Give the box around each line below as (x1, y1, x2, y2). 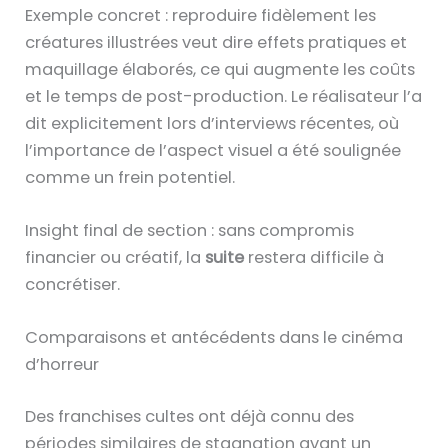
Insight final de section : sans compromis (25, 218, 355, 242)
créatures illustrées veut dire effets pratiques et (25, 30, 408, 54)
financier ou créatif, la (25, 245, 206, 269)
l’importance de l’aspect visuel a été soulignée (25, 138, 402, 162)
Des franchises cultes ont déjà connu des (25, 404, 355, 428)
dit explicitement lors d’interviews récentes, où (25, 111, 400, 135)
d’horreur (25, 353, 100, 377)
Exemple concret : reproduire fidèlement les (25, 3, 377, 27)
